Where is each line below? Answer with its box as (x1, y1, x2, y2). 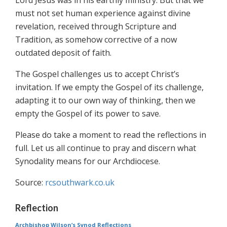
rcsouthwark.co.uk (45, 177, 115, 188)
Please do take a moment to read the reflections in (15, 129, 206, 141)
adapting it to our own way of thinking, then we (15, 95, 196, 106)
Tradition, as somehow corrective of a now (15, 34, 177, 46)
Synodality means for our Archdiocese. (15, 156, 160, 167)
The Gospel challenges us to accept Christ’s (15, 68, 179, 80)
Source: (15, 177, 45, 188)
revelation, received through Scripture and (15, 21, 176, 32)
